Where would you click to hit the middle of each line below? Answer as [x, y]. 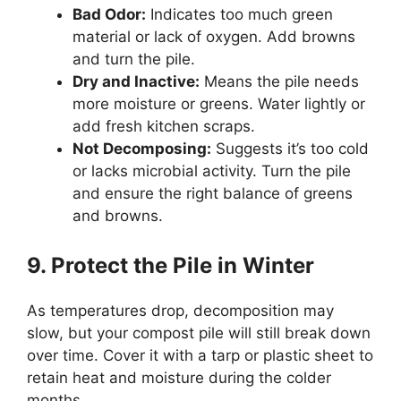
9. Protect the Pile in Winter [171, 266]
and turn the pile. [134, 59]
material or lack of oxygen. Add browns [214, 36]
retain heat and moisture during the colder [179, 378]
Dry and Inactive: [136, 81]
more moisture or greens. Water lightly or [219, 103]
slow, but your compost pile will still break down [199, 333]
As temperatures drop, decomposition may [180, 311]
